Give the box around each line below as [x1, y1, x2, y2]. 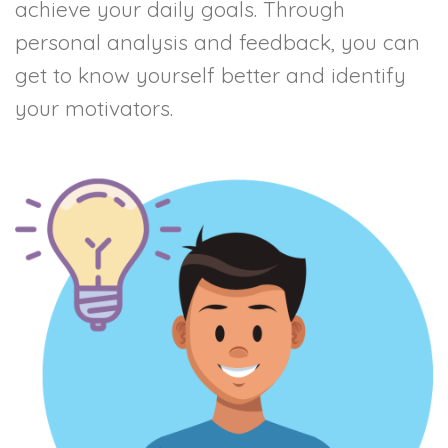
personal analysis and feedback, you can [15, 28, 420, 55]
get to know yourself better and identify [15, 61, 406, 88]
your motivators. [15, 94, 173, 121]
